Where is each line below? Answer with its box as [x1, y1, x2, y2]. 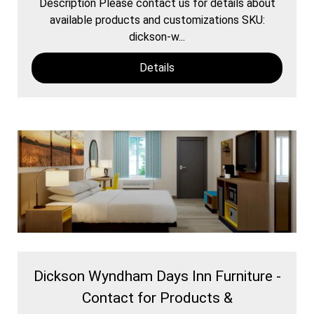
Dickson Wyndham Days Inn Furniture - [33, 267, 281, 285]
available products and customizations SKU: [49, 13, 265, 27]
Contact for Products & [81, 289, 233, 306]
